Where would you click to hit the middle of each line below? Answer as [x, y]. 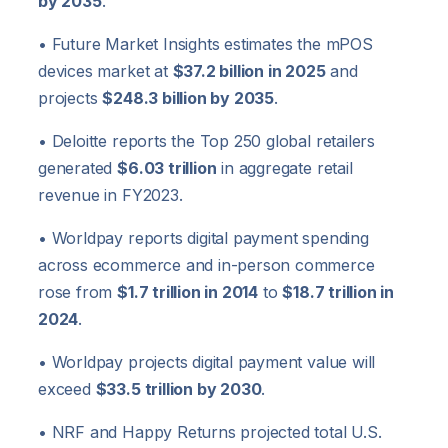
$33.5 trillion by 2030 [178, 389]
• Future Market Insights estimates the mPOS [205, 44]
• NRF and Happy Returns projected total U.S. [210, 432]
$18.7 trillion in [338, 292]
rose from [78, 292]
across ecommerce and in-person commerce [206, 265]
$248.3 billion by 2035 [188, 98]
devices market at [105, 71]
